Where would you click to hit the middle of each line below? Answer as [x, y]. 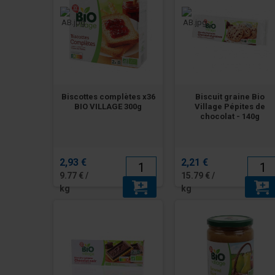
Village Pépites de [230, 107]
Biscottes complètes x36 [108, 97]
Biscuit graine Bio [230, 97]
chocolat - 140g [230, 117]
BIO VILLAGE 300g [108, 107]
